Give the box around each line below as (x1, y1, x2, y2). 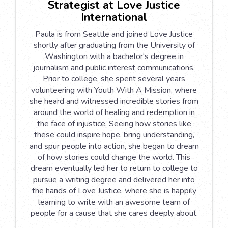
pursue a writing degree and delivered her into (33, 174, 195, 185)
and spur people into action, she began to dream (29, 140, 199, 152)
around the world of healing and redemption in (33, 106, 195, 118)
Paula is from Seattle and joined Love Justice (35, 28, 193, 40)
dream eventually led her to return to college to (30, 162, 198, 174)
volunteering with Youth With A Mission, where (31, 84, 197, 96)
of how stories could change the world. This (38, 151, 190, 163)
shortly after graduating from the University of (33, 39, 195, 51)
